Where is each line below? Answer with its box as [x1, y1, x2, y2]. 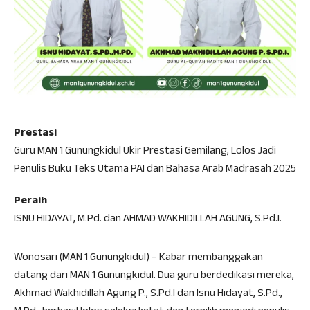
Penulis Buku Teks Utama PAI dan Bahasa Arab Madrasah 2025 [14, 161, 296, 179]
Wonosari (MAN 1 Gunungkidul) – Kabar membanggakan [14, 249, 263, 268]
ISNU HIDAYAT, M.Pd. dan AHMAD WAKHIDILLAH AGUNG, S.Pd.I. [14, 210, 282, 229]
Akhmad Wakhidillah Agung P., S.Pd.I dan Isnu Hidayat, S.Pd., [14, 285, 282, 304]
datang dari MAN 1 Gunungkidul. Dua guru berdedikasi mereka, [14, 267, 294, 286]
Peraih [14, 192, 47, 211]
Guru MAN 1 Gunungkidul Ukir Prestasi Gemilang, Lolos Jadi [14, 143, 276, 161]
